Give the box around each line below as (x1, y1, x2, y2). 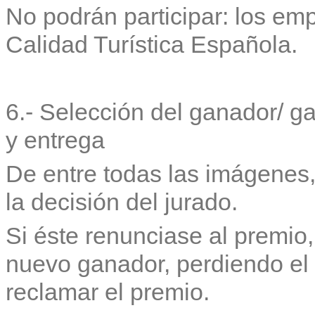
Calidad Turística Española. (6, 30, 297, 58)
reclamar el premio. (6, 278, 210, 305)
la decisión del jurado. (6, 188, 238, 215)
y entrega (6, 126, 105, 153)
